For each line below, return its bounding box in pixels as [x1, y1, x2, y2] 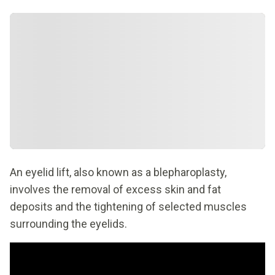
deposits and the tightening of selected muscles [10, 199, 247, 213]
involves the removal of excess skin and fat [10, 182, 221, 196]
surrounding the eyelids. [10, 217, 127, 230]
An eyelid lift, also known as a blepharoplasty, [10, 165, 227, 179]
